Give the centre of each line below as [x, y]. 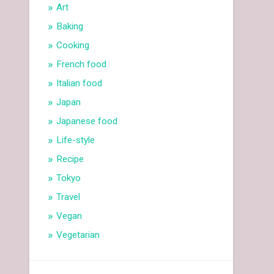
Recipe [70, 159]
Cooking [73, 46]
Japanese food [87, 121]
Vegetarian [78, 235]
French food [82, 65]
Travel [68, 197]
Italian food [80, 83]
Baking [70, 27]
